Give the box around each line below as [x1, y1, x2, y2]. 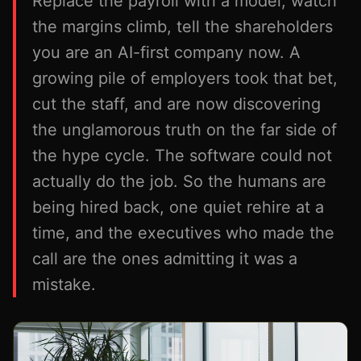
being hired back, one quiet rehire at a [32, 197, 324, 217]
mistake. [32, 275, 96, 294]
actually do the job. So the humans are [32, 172, 326, 191]
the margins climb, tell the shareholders [32, 17, 333, 36]
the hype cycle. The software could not [32, 146, 332, 165]
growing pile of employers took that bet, [32, 68, 338, 88]
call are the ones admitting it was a [32, 249, 297, 268]
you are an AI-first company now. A [32, 43, 301, 62]
